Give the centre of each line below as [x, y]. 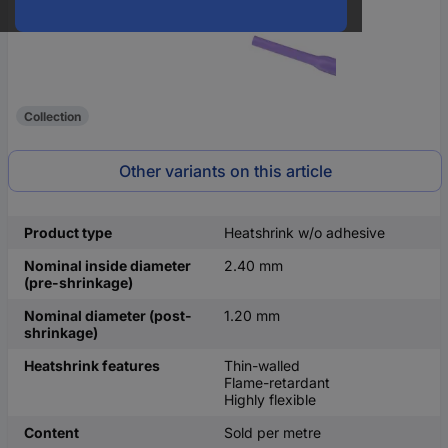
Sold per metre [272, 432]
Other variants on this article [225, 171]
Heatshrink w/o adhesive [304, 232]
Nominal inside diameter [107, 265]
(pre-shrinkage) [78, 282]
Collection [52, 116]
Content [51, 432]
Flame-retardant [277, 382]
